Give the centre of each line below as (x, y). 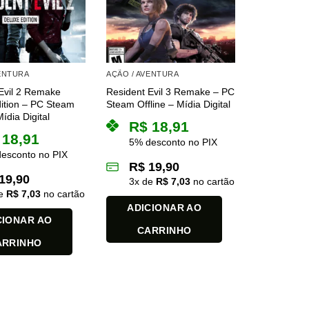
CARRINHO (165, 231)
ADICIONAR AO (165, 208)
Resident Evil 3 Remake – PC (171, 92)
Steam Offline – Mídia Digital (169, 104)
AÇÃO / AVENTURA (143, 73)
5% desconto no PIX (173, 142)
